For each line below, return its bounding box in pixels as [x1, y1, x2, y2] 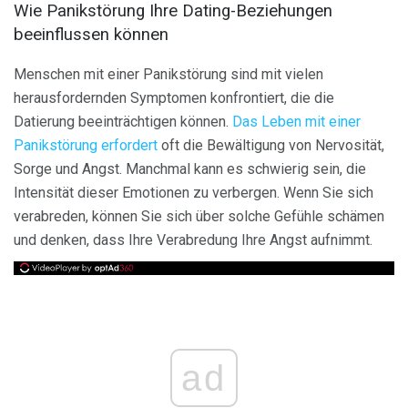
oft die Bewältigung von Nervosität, [158, 137, 384, 155]
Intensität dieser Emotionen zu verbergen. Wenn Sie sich [14, 184, 373, 202]
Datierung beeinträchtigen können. [14, 113, 232, 131]
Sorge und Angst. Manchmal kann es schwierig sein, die [14, 160, 366, 178]
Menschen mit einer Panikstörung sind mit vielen [14, 66, 323, 84]
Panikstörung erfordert [14, 137, 158, 155]
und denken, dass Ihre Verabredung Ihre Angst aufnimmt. [14, 231, 372, 250]
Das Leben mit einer [232, 113, 361, 131]
